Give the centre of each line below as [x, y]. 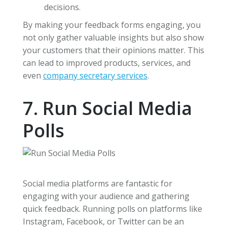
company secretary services [95, 75]
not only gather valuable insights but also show [113, 37]
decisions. [62, 7]
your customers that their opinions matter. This [113, 50]
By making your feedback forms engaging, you [111, 25]
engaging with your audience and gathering [106, 196]
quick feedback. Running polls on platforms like [112, 209]
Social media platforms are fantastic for [97, 183]
